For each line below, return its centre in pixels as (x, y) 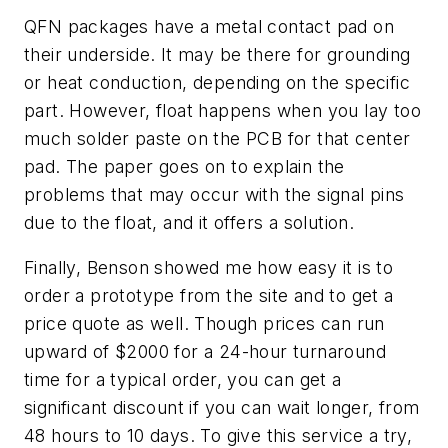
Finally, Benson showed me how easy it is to (209, 268)
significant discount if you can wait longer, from (222, 408)
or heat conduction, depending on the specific (217, 82)
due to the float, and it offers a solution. (189, 222)
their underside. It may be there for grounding (217, 54)
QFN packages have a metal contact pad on (209, 26)
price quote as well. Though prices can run (204, 324)
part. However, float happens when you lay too (222, 110)
